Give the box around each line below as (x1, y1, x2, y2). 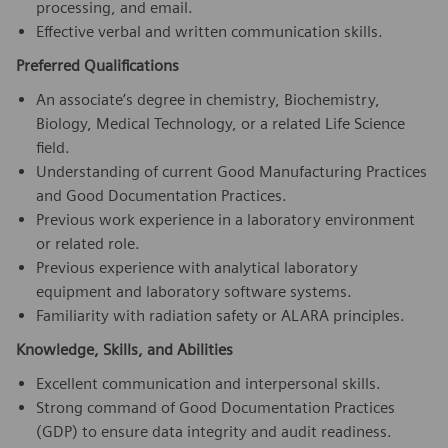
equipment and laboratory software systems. (36, 281, 352, 301)
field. (36, 137, 70, 157)
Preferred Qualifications (16, 55, 179, 75)
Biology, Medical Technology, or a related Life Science (36, 113, 405, 133)
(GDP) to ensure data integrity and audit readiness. (36, 421, 392, 441)
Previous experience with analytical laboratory (36, 257, 358, 277)
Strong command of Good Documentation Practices (36, 397, 395, 417)
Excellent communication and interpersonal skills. (36, 373, 381, 393)
